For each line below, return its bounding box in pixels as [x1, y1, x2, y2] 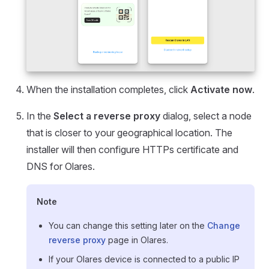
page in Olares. [106, 234, 168, 245]
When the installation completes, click [26, 83, 190, 95]
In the [26, 109, 53, 122]
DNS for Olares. [26, 160, 95, 172]
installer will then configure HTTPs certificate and [26, 143, 238, 156]
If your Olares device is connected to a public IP [49, 253, 240, 264]
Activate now [190, 83, 252, 95]
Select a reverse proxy [53, 109, 160, 122]
